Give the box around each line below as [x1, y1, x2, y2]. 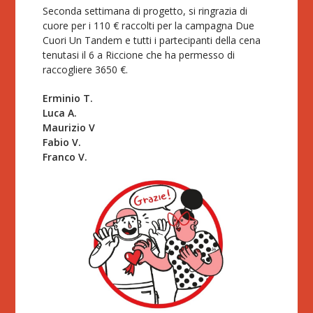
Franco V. [43, 150, 88, 163]
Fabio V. [43, 135, 82, 149]
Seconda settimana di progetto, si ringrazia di [43, 3, 248, 17]
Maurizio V [43, 120, 96, 134]
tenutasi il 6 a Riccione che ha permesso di [43, 48, 235, 61]
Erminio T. [43, 91, 94, 105]
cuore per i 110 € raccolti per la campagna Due [43, 18, 255, 32]
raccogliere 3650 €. [43, 62, 129, 76]
